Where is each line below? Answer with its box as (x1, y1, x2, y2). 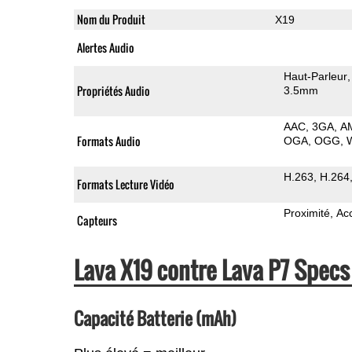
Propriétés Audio (76, 82, 150, 99)
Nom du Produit (76, 10, 145, 27)
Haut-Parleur (284, 69, 348, 82)
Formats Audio (76, 132, 141, 149)
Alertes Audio (76, 38, 134, 56)
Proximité (284, 206, 331, 219)
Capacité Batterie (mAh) (73, 305, 236, 331)
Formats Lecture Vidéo (76, 175, 174, 192)
